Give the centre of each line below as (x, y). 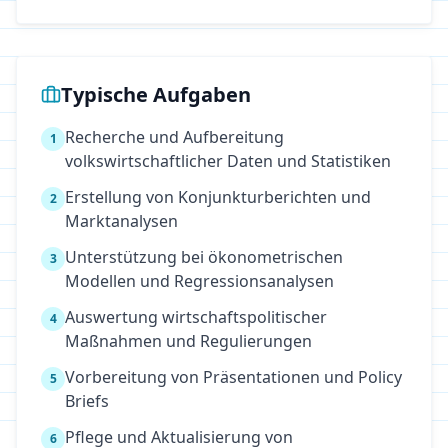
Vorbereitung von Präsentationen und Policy (233, 377)
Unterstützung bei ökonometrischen (204, 257)
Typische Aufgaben (156, 94)
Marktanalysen (121, 221)
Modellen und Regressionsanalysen (199, 281)
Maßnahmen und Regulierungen (188, 341)
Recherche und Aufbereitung (174, 137)
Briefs (87, 401)
